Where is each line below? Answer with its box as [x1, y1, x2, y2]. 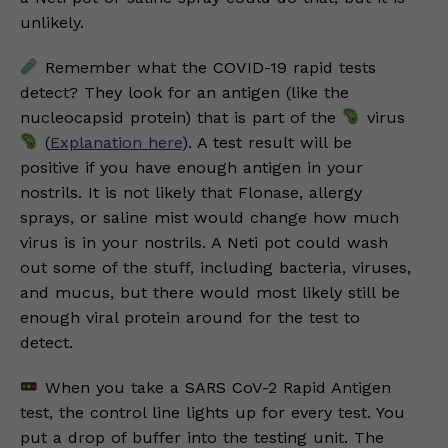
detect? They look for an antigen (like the [20, 83, 349, 102]
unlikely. [20, 13, 84, 32]
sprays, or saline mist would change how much [20, 208, 399, 227]
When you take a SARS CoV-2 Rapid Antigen [38, 378, 391, 397]
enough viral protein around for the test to [20, 308, 360, 327]
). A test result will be [181, 133, 352, 152]
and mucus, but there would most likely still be [20, 283, 400, 302]
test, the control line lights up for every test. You [20, 403, 405, 422]
